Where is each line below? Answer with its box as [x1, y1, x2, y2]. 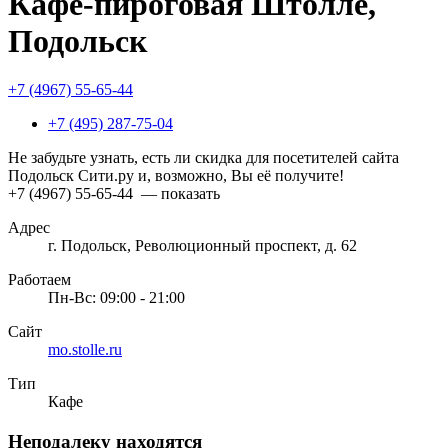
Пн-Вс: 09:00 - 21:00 [48, 289, 185, 307]
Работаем [8, 271, 71, 289]
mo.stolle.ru [48, 341, 122, 359]
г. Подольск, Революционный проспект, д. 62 [48, 237, 357, 255]
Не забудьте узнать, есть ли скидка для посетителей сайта [8, 149, 399, 167]
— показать [137, 185, 220, 203]
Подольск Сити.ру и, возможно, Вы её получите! [8, 167, 344, 185]
